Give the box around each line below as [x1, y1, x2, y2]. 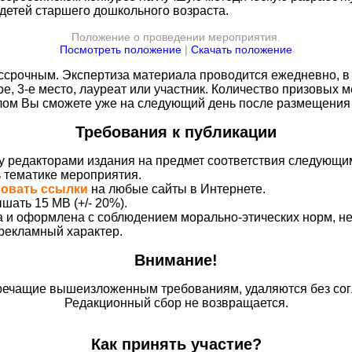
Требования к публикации [75, 123, 277, 141]
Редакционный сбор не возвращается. [64, 296, 288, 310]
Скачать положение [191, 43, 292, 56]
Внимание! [134, 251, 218, 269]
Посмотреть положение [60, 43, 181, 56]
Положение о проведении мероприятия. [71, 31, 280, 43]
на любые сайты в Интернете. [88, 182, 266, 196]
